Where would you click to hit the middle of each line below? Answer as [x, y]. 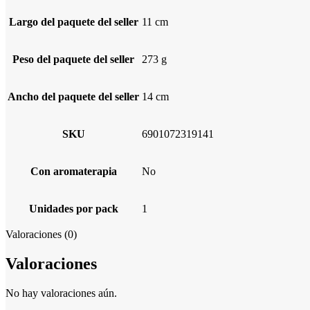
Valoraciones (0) [41, 234]
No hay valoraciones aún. [61, 293]
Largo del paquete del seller [73, 21]
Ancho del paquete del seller [73, 96]
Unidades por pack [73, 208]
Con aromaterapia [73, 171]
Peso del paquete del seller [73, 59]
